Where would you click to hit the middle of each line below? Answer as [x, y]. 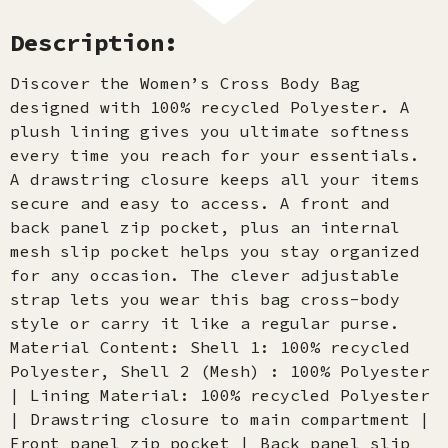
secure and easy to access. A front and [200, 203]
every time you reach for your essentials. [215, 155]
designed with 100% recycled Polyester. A [210, 107]
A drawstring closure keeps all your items [215, 179]
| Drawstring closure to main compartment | [220, 419]
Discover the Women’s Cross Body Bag [185, 83]
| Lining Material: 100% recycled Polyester [220, 395]
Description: [94, 42]
